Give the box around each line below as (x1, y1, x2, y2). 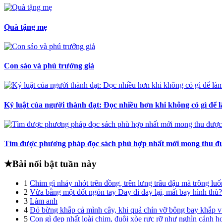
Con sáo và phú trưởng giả (4, 61, 94, 70)
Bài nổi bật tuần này (12, 159, 97, 169)
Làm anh (30, 197, 57, 206)
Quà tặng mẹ (4, 22, 47, 31)
